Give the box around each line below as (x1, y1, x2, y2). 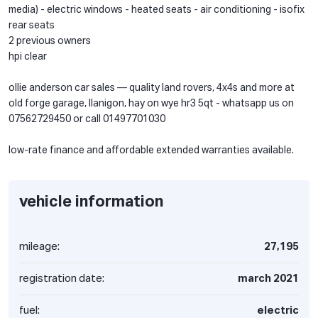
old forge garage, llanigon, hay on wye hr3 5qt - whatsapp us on (9, 98, 294, 109)
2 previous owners (9, 35, 91, 46)
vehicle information (19, 194, 163, 210)
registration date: (19, 273, 104, 284)
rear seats (9, 20, 55, 31)
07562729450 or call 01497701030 (9, 114, 165, 124)
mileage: (19, 241, 60, 252)
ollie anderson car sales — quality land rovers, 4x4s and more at (9, 82, 295, 93)
